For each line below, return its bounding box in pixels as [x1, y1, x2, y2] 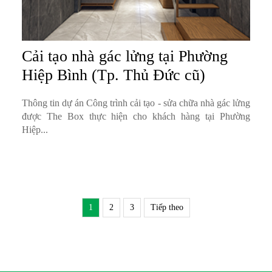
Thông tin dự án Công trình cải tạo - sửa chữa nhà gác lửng [21, 98, 250, 109]
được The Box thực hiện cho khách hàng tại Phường [21, 111, 250, 122]
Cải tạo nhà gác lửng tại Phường [21, 47, 228, 66]
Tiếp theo [151, 203, 183, 212]
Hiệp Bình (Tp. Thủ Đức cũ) [21, 66, 205, 84]
